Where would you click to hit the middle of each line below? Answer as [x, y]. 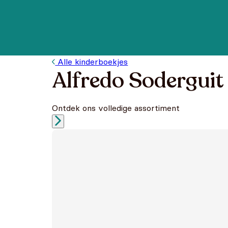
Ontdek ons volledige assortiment [116, 108]
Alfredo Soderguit [138, 81]
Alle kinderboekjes [92, 62]
